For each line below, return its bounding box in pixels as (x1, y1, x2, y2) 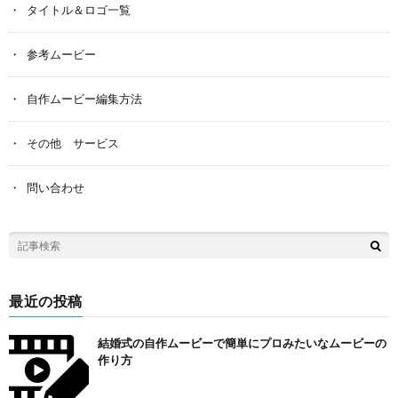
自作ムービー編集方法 (27, 92, 142, 107)
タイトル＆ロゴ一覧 (27, 3, 131, 18)
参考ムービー (27, 47, 96, 62)
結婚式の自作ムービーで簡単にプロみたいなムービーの (98, 336, 386, 351)
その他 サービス (27, 136, 119, 151)
